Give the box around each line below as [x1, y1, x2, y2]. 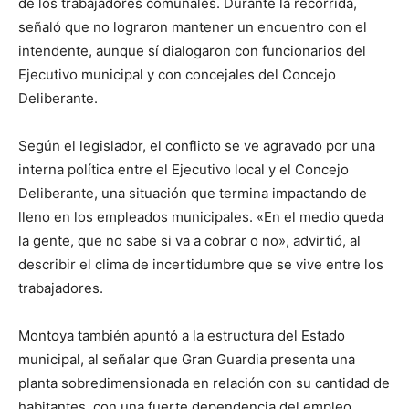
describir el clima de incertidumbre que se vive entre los [18, 255, 383, 273]
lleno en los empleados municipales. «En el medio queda [18, 207, 383, 225]
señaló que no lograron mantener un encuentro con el [18, 17, 367, 36]
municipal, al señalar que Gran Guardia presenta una [18, 350, 355, 368]
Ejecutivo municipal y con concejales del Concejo [18, 65, 336, 83]
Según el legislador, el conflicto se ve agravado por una [18, 136, 375, 154]
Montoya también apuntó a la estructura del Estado [18, 326, 345, 344]
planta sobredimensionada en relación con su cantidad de [18, 373, 390, 392]
